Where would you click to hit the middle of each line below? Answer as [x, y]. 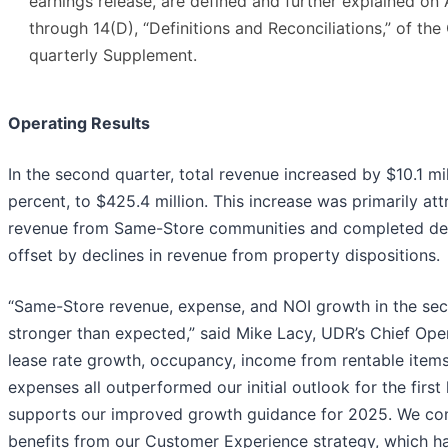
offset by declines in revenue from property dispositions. [224, 254]
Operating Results [79, 122]
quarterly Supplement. [113, 54]
